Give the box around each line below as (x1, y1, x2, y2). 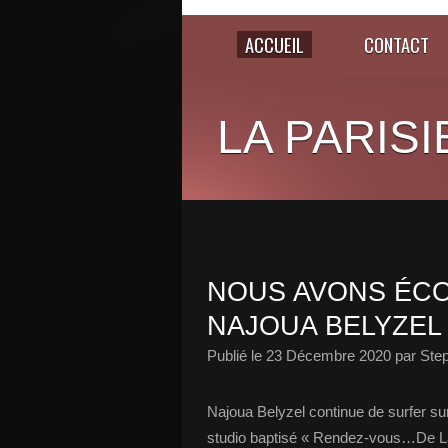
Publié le (207, 347, 266, 364)
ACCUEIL (245, 31, 304, 58)
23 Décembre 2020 (266, 347, 391, 364)
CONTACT (364, 31, 429, 58)
